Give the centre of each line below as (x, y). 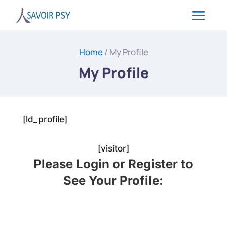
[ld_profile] (45, 119)
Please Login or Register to (113, 164)
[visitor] (113, 148)
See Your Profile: (113, 181)
